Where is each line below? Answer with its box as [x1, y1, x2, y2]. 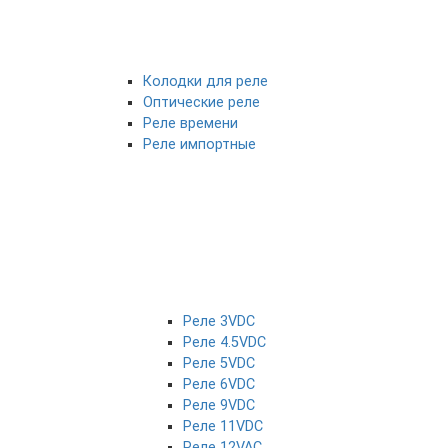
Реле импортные [143, 136, 256, 154]
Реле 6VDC [183, 376, 255, 394]
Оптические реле [143, 94, 260, 112]
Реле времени [143, 115, 238, 133]
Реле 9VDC [183, 397, 255, 415]
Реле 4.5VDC [183, 334, 266, 352]
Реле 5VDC [183, 355, 255, 373]
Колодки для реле [143, 73, 268, 91]
